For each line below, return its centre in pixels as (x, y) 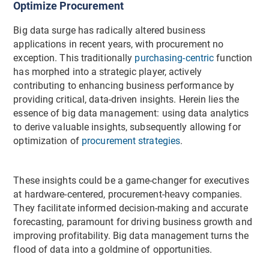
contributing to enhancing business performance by (124, 86)
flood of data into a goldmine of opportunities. (113, 249)
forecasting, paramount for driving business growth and (133, 222)
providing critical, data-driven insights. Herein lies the (126, 99)
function (233, 58)
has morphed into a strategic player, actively (107, 72)
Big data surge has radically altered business (109, 30)
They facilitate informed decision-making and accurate (131, 208)
